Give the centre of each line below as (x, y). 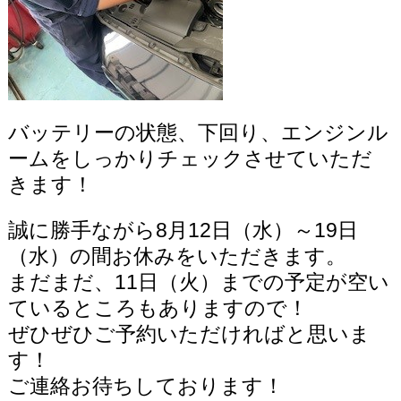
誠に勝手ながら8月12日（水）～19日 (183, 230)
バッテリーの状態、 (102, 132)
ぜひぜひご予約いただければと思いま (189, 334)
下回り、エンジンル (293, 132)
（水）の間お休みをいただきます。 (177, 256)
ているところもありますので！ (158, 308)
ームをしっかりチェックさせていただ (190, 158)
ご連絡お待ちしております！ (145, 386)
